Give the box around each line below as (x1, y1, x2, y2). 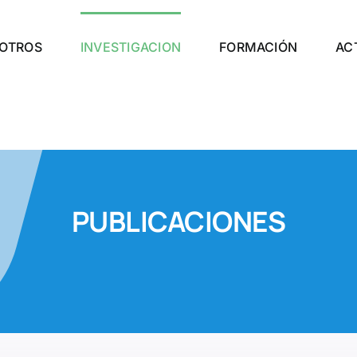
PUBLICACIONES (71, 202, 286, 241)
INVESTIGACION (80, 38, 182, 55)
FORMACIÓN (219, 38, 298, 55)
